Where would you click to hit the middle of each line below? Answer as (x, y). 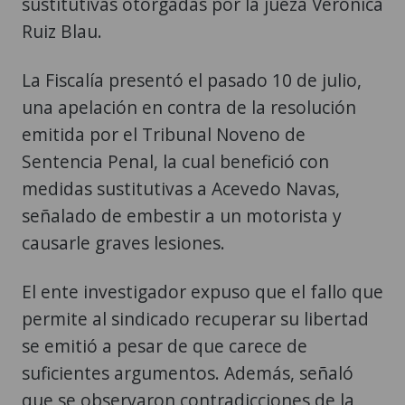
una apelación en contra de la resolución (189, 107)
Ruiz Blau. (62, 31)
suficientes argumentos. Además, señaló (188, 372)
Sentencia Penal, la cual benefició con (175, 161)
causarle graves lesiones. (123, 242)
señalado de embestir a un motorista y (182, 215)
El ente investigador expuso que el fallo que (202, 291)
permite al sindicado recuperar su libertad (195, 318)
